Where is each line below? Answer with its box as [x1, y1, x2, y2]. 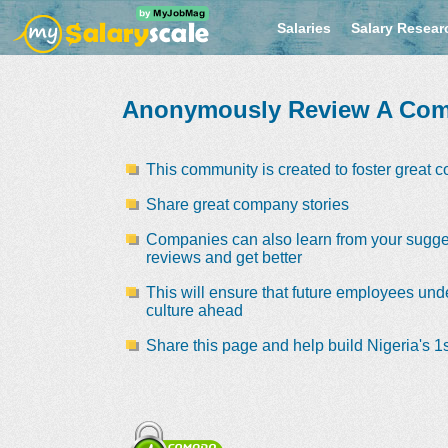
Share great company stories [145, 196, 349, 213]
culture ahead [145, 302, 243, 319]
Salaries [276, 20, 331, 36]
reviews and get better [145, 249, 302, 266]
